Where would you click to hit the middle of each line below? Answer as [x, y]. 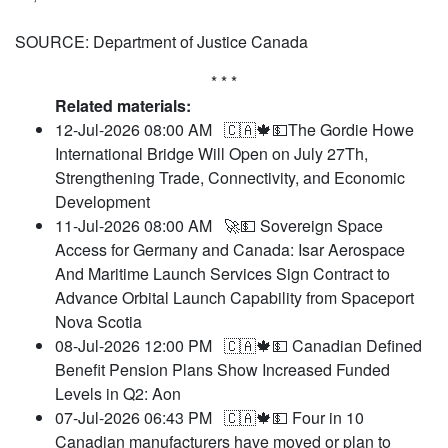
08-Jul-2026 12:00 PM [139, 346]
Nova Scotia [98, 322]
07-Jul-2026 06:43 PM [139, 418]
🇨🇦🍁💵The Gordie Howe [319, 130]
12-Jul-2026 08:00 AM [139, 130]
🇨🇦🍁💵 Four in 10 [294, 418]
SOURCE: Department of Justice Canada [161, 42]
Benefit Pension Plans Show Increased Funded [222, 370]
